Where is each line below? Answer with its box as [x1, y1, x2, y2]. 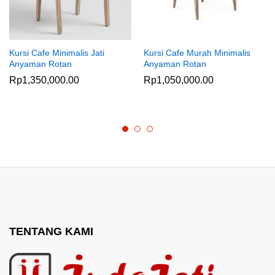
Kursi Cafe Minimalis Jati [9, 47, 104, 58]
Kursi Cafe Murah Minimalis [144, 47, 250, 58]
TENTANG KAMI [9, 225, 93, 238]
